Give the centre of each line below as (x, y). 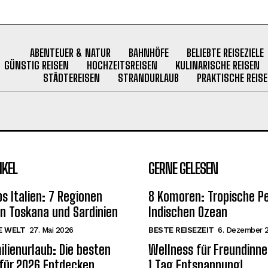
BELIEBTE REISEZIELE (225, 52)
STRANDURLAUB (148, 77)
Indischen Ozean (188, 212)
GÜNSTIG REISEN (36, 65)
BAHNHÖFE (148, 52)
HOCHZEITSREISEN (122, 65)
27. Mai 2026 (51, 230)
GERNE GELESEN (183, 168)
